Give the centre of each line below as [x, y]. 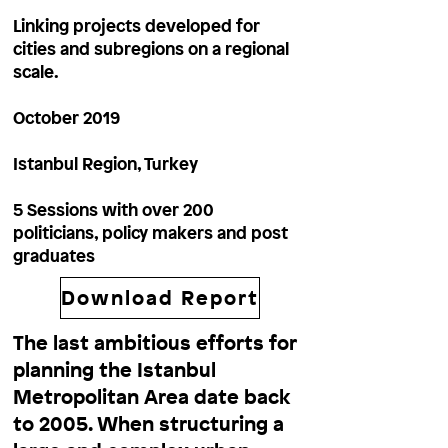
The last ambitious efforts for [155, 342]
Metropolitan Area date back [151, 396]
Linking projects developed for [136, 25]
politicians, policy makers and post [150, 232]
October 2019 [68, 117]
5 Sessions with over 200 [113, 209]
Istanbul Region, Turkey [105, 163]
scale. [36, 71]
